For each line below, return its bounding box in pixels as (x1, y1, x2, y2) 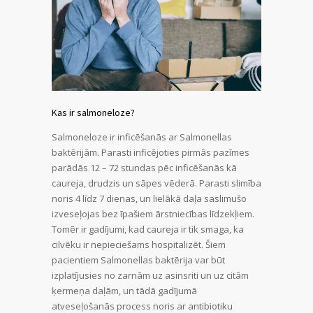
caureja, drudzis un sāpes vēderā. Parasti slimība (52, 176, 261, 189)
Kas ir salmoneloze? (52, 105, 135, 119)
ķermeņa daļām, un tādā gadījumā (52, 284, 197, 297)
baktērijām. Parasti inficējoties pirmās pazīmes (52, 145, 249, 159)
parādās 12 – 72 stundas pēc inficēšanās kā (52, 161, 237, 174)
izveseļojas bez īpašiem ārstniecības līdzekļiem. (52, 207, 254, 220)
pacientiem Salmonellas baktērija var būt (52, 253, 225, 266)
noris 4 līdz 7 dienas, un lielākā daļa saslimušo (52, 191, 247, 205)
